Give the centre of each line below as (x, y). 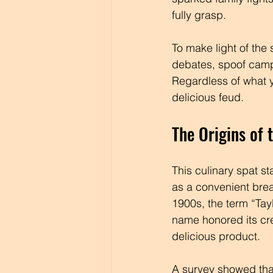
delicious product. (216, 236)
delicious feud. (208, 97)
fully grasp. (200, 15)
